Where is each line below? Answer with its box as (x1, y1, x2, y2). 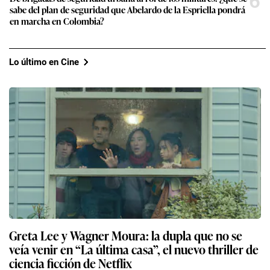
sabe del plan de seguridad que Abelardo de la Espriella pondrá (10, 3, 245, 16)
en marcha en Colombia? (10, 14, 104, 28)
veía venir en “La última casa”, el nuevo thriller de (9, 240, 259, 259)
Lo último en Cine (9, 56, 79, 67)
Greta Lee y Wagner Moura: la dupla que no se (9, 226, 242, 245)
